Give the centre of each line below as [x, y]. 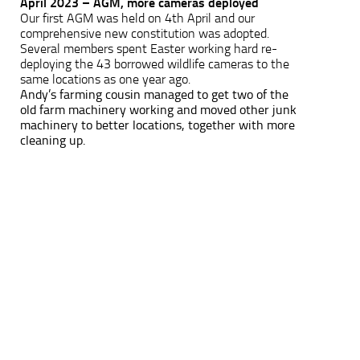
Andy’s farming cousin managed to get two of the [154, 94]
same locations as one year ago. [107, 79]
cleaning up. [53, 140]
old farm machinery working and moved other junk [158, 109]
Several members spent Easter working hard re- [149, 48]
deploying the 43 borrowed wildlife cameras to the [155, 63]
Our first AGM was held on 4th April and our [137, 18]
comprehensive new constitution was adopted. [145, 33]
